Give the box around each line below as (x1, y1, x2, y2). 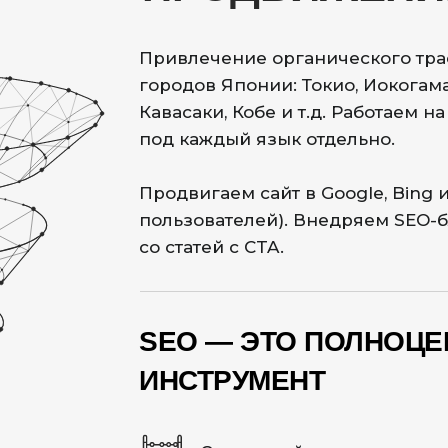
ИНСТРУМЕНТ (139, 365, 325, 396)
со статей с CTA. (139, 237, 284, 257)
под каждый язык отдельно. (139, 129, 395, 149)
